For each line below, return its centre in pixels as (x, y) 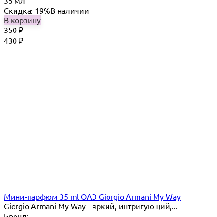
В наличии (70, 10)
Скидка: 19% (27, 10)
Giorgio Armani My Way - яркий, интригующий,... (91, 206)
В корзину (22, 20)
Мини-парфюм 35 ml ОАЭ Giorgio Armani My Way (92, 196)
